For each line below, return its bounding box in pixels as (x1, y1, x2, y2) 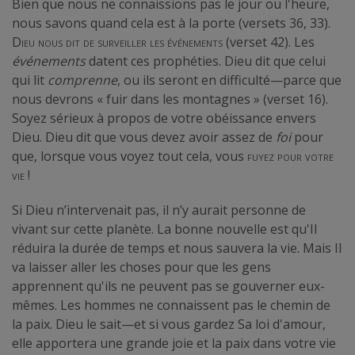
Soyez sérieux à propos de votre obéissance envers (12, 109, 316, 127)
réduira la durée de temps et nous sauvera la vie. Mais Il (12, 239, 342, 257)
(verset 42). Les (223, 32, 315, 51)
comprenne (48, 71, 117, 89)
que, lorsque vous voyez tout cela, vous (12, 147, 247, 165)
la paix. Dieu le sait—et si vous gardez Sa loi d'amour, (12, 315, 326, 333)
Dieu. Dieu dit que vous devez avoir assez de (12, 128, 276, 146)
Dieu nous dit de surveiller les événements (12, 32, 223, 51)
